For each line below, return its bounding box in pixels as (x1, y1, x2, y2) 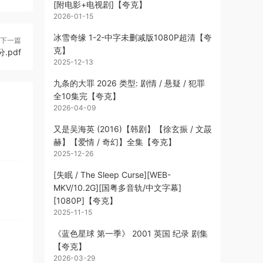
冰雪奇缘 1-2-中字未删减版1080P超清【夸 (53, 32, 212, 42)
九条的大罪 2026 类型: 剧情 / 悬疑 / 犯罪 (53, 78, 205, 88)
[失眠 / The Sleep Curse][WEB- (53, 170, 171, 180)
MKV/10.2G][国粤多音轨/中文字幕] (53, 183, 181, 193)
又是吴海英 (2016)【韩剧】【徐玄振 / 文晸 (53, 124, 212, 134)
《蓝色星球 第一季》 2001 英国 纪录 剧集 (53, 228, 208, 238)
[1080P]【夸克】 (53, 195, 117, 205)
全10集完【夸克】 (53, 91, 120, 101)
